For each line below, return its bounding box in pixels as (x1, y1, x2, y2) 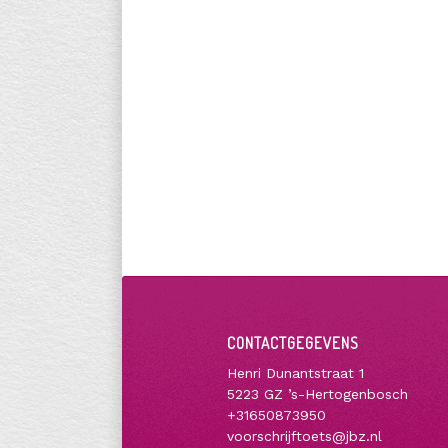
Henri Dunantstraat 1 (227, 364, 364, 381)
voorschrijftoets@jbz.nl (227, 427, 382, 444)
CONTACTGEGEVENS (227, 333, 359, 354)
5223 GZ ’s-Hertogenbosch (227, 385, 408, 402)
